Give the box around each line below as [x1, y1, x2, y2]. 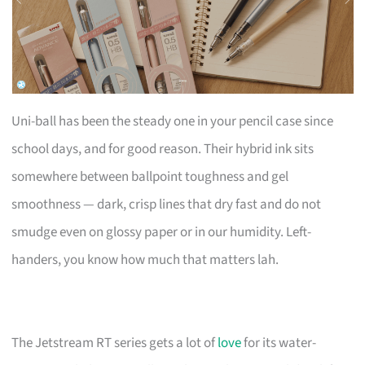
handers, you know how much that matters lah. [11, 249, 279, 270]
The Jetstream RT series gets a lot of [11, 332, 218, 353]
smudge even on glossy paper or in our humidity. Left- [11, 222, 312, 242]
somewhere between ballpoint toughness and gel [11, 166, 289, 187]
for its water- [241, 332, 317, 353]
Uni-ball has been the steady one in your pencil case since [11, 111, 334, 131]
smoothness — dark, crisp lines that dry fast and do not [11, 194, 322, 214]
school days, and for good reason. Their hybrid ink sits [11, 139, 314, 159]
